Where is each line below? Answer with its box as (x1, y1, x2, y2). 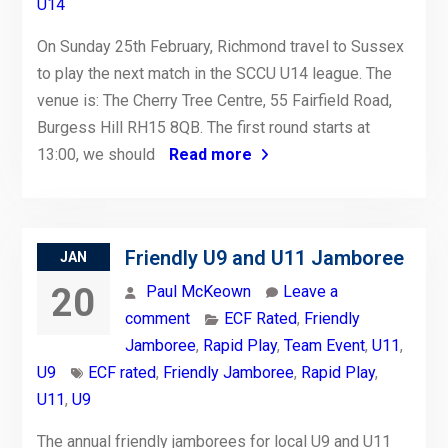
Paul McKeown (145, 282, 251, 302)
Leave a (282, 282, 338, 302)
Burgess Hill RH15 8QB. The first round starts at (36, 118, 370, 138)
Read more (168, 145, 252, 165)
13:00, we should (36, 145, 159, 165)
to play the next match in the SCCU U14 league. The (36, 64, 392, 84)
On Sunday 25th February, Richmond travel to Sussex (36, 37, 404, 57)
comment (124, 309, 190, 329)
